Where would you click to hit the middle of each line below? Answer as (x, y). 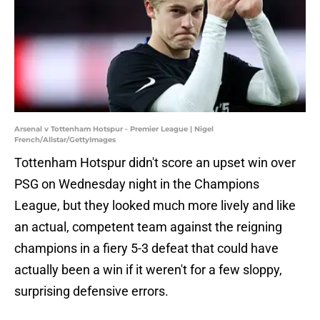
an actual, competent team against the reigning (148, 227)
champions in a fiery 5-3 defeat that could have (146, 249)
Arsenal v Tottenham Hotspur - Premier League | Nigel (114, 129)
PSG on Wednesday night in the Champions (137, 184)
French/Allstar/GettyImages (65, 140)
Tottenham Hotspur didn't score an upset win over (155, 163)
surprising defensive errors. (91, 291)
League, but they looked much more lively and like (155, 206)
